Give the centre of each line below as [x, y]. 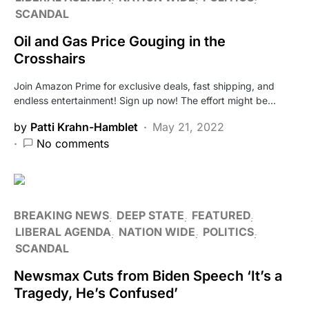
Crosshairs [50, 58]
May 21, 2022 [188, 127]
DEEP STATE [150, 215]
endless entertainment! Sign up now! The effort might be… [145, 100]
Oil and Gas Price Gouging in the [120, 41]
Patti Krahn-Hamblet [84, 127]
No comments [73, 143]
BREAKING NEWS [61, 215]
